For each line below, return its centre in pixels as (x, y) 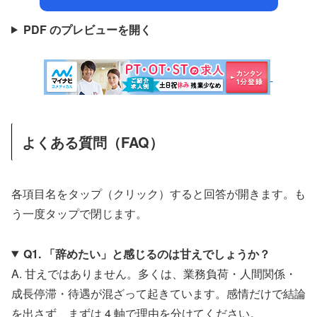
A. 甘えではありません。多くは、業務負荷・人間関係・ (154, 273)
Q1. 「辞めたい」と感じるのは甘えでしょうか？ (146, 253)
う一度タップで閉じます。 (79, 213)
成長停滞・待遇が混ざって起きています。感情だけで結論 (158, 293)
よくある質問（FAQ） (93, 142)
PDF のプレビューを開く (87, 29)
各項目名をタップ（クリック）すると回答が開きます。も (158, 193)
